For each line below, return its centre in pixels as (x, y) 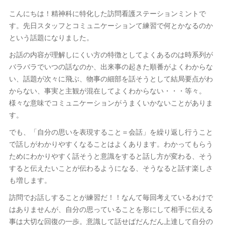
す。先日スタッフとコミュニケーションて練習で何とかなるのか (111, 25)
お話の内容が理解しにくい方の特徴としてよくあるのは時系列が (111, 54)
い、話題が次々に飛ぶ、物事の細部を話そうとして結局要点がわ (111, 78)
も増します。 (30, 180)
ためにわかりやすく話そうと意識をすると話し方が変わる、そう (111, 156)
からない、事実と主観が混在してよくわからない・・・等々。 (107, 90)
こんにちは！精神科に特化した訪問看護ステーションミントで (107, 13)
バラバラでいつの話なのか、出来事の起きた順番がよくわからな (111, 66)
